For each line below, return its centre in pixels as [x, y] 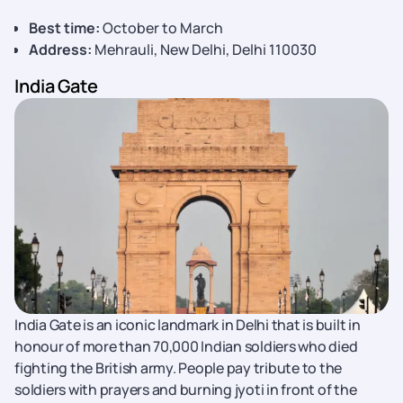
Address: [60, 49]
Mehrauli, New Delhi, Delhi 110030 [204, 49]
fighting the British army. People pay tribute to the [178, 368]
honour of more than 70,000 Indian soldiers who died [186, 346]
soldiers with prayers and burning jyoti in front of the [186, 390]
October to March [161, 28]
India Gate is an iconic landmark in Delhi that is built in [188, 325]
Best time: [64, 28]
